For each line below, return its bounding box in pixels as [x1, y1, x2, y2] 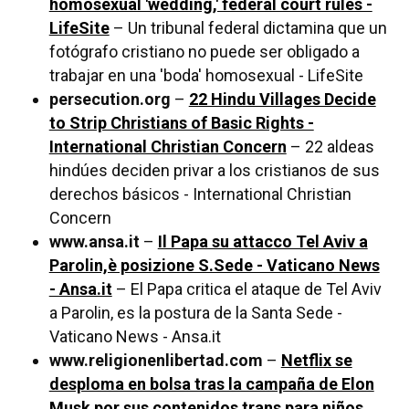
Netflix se [280, 351, 352, 371]
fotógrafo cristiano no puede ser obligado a [48, 42, 360, 62]
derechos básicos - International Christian [48, 184, 351, 204]
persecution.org [48, 89, 171, 110]
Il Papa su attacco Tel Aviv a [157, 232, 368, 252]
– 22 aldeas [286, 137, 374, 157]
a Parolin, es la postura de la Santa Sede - [48, 303, 342, 323]
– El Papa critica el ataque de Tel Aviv [111, 279, 382, 299]
